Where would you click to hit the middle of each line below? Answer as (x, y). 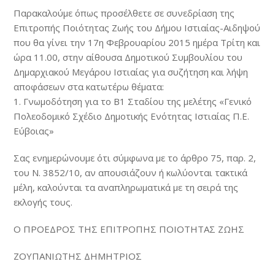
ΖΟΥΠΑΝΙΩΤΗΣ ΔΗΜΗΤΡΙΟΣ (78, 256)
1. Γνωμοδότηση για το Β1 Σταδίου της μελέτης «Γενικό (133, 101)
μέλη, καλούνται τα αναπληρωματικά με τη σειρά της (126, 187)
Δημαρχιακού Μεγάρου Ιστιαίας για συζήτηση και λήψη (131, 72)
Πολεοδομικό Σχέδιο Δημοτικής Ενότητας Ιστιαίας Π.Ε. (132, 116)
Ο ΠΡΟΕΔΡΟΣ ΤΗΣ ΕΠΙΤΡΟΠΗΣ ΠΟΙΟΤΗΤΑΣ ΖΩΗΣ (129, 229)
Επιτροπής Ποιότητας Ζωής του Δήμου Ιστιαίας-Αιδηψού (137, 28)
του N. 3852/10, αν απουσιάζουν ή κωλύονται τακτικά (131, 172)
